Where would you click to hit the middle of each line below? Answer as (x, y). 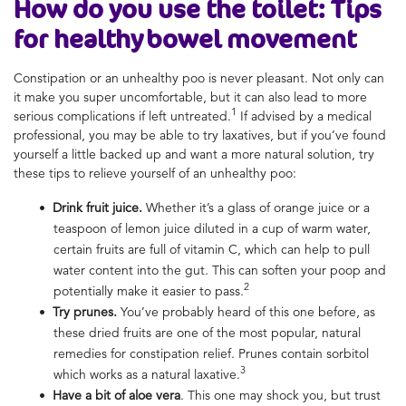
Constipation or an (68, 77)
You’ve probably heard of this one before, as (248, 311)
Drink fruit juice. (97, 207)
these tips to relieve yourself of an (112, 173)
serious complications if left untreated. (122, 116)
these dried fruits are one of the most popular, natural (207, 332)
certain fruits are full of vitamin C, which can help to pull (212, 249)
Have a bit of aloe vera (116, 395)
